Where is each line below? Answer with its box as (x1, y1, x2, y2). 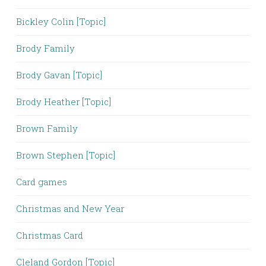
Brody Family (16, 42, 75, 54)
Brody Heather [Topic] (16, 96, 111, 107)
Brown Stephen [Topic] (16, 149, 115, 161)
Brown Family (16, 122, 78, 134)
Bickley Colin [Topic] (16, 15, 106, 27)
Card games (16, 176, 67, 188)
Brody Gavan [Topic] (16, 69, 102, 81)
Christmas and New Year (16, 202, 124, 214)
